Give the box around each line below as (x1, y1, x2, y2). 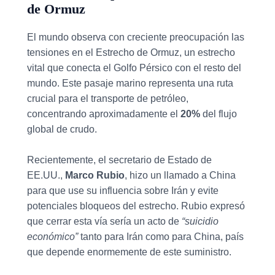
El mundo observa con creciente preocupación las (27, 31, 244, 42)
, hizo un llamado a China (125, 170, 236, 181)
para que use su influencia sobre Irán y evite (27, 185, 219, 196)
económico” (27, 231, 78, 242)
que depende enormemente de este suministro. (27, 247, 231, 258)
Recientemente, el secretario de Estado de (27, 155, 212, 166)
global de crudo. (27, 123, 97, 134)
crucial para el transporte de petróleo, (27, 93, 188, 104)
